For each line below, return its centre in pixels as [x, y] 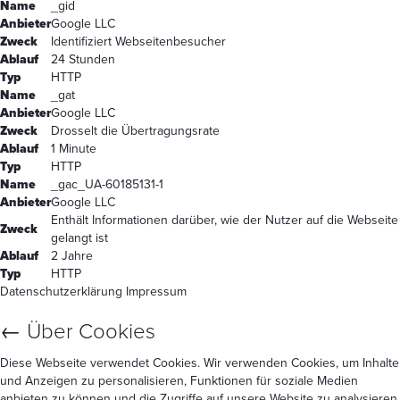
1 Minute [74, 148]
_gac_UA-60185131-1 [107, 184]
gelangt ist [79, 237]
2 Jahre [72, 255]
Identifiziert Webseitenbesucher [138, 41]
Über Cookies [88, 331]
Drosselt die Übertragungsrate [135, 130]
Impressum [156, 291]
